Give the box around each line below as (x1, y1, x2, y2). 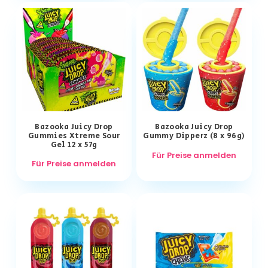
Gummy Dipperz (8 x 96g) (143, 130, 245, 142)
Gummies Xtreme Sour (28, 130, 120, 142)
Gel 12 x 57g (50, 139, 98, 151)
